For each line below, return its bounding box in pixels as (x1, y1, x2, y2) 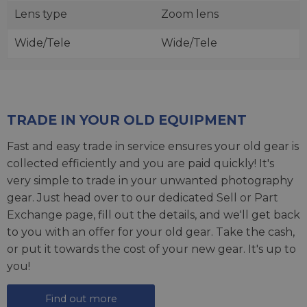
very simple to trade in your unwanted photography (7, 174, 293, 187)
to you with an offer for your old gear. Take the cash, (7, 225, 295, 238)
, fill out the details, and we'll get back (93, 208, 300, 221)
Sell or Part (217, 191, 278, 204)
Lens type (14, 8, 67, 21)
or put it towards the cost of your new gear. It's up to (7, 243, 296, 256)
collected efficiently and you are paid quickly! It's (7, 157, 274, 170)
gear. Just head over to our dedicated (7, 191, 217, 204)
